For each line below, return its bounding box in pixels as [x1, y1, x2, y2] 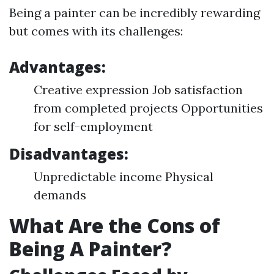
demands [34, 187, 86, 202]
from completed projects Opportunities [34, 100, 263, 116]
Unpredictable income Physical [34, 169, 213, 184]
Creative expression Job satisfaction [34, 82, 243, 97]
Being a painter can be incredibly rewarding [9, 5, 260, 20]
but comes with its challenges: [9, 23, 183, 39]
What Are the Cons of [9, 212, 220, 239]
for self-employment [34, 119, 153, 134]
